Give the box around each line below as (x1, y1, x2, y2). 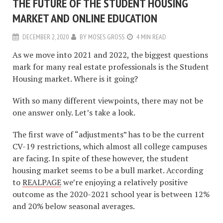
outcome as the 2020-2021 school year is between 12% (12, 189, 210, 200)
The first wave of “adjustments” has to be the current (12, 129, 205, 140)
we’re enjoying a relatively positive (61, 177, 188, 188)
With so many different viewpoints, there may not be (12, 95, 203, 107)
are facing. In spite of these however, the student (12, 153, 189, 164)
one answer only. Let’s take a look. (12, 107, 135, 118)
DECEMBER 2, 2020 (22, 32, 69, 42)
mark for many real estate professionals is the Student (12, 61, 209, 73)
